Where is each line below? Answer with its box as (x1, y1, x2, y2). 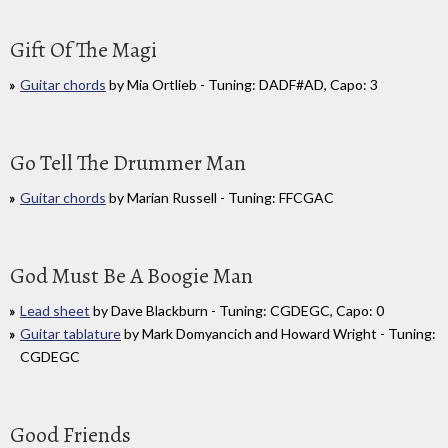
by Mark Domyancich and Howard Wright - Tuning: (121, 324, 436, 342)
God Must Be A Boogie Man (10, 260, 253, 291)
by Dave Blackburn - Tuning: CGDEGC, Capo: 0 (90, 301, 384, 319)
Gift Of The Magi (10, 35, 157, 66)
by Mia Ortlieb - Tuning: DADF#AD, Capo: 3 (106, 76, 378, 94)
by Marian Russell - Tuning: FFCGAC (106, 188, 334, 206)
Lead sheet (20, 301, 90, 319)
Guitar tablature (20, 324, 121, 342)
